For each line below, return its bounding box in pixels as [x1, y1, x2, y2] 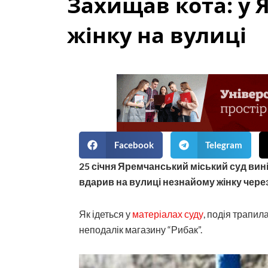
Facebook [114, 139, 154, 151]
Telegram [205, 139, 242, 151]
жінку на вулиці [67, 20, 246, 50]
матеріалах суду [130, 208, 203, 220]
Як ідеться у [79, 208, 130, 220]
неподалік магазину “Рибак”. [79, 223, 202, 235]
